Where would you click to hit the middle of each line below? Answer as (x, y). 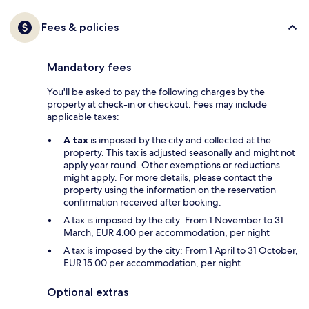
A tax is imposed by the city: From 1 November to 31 (173, 220)
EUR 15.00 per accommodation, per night (152, 262)
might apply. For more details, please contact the (168, 177)
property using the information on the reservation (170, 189)
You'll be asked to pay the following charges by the (156, 91)
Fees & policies (80, 27)
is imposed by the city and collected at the (180, 140)
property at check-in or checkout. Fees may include (157, 104)
